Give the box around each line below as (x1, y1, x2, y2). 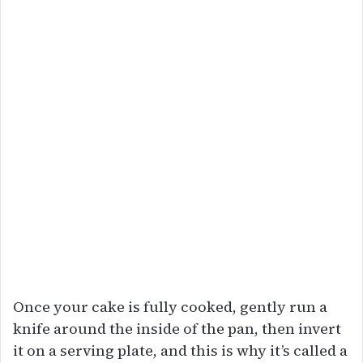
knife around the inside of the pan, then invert (13, 318, 341, 339)
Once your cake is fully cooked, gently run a (13, 296, 327, 317)
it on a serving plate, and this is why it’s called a (13, 340, 348, 361)
